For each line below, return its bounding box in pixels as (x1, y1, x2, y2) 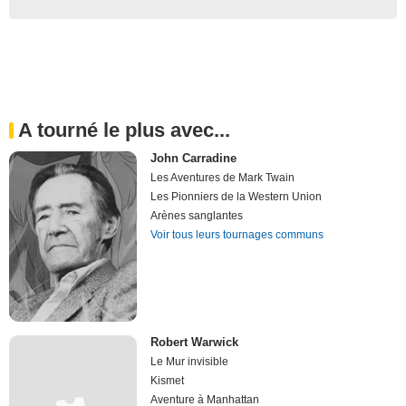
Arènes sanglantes (150, 208, 244, 222)
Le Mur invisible (150, 355, 229, 369)
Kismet (150, 374, 185, 388)
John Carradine (150, 150, 237, 165)
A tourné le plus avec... (18, 118, 230, 141)
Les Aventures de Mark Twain (150, 170, 295, 184)
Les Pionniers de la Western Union (150, 189, 323, 203)
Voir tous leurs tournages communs (150, 227, 324, 241)
